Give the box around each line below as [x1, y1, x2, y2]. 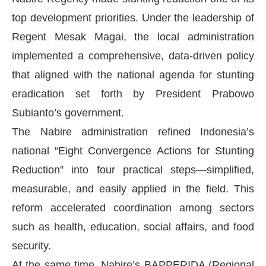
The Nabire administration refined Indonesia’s [12, 125, 254, 138]
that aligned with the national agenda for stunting [12, 68, 254, 81]
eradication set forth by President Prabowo [12, 87, 254, 100]
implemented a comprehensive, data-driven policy [12, 49, 254, 62]
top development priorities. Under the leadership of [12, 11, 254, 24]
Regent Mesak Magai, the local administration [12, 30, 254, 43]
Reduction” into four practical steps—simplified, [12, 163, 254, 176]
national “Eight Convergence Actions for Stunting [12, 144, 254, 157]
